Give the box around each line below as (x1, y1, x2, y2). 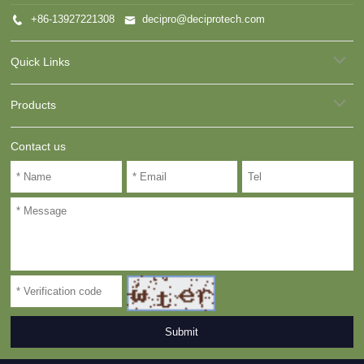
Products (11, 98, 57, 111)
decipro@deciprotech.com (139, 13, 266, 26)
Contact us (11, 140, 67, 153)
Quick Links (11, 55, 71, 68)
